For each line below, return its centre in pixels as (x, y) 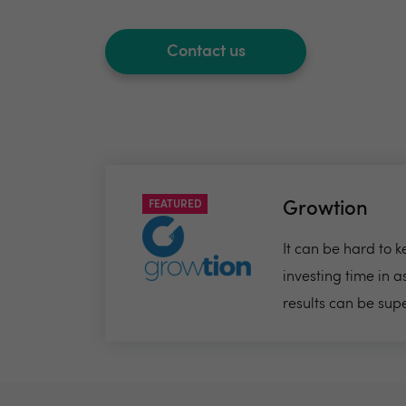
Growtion (325, 209)
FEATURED (175, 205)
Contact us (206, 52)
